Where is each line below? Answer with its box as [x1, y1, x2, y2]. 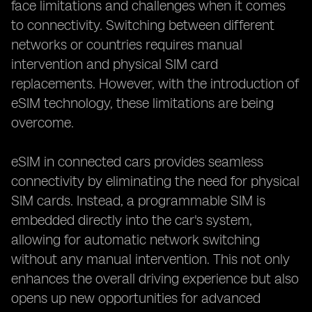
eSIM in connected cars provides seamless [11, 153, 263, 170]
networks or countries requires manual [11, 36, 242, 53]
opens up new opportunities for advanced [11, 290, 260, 306]
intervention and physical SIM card [11, 56, 218, 72]
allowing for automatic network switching [11, 231, 260, 248]
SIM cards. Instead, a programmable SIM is [11, 192, 265, 209]
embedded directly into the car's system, [11, 212, 252, 228]
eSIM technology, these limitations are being [11, 95, 274, 111]
